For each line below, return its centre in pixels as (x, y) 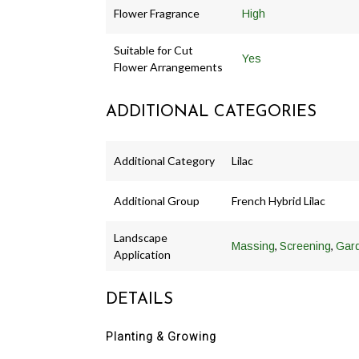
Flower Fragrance (157, 13)
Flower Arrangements (168, 67)
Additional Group (157, 200)
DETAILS (139, 299)
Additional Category (164, 160)
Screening (305, 246)
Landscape (141, 237)
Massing (253, 246)
